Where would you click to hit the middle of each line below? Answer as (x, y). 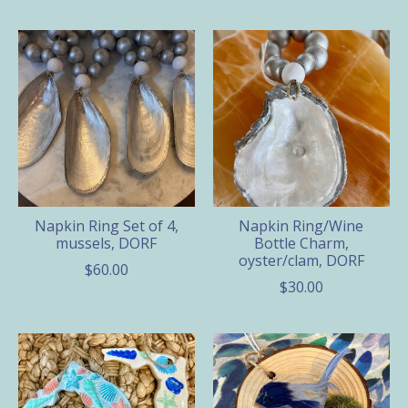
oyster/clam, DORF (301, 261)
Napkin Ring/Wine (301, 226)
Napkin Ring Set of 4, (106, 226)
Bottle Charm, (301, 244)
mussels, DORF (107, 244)
